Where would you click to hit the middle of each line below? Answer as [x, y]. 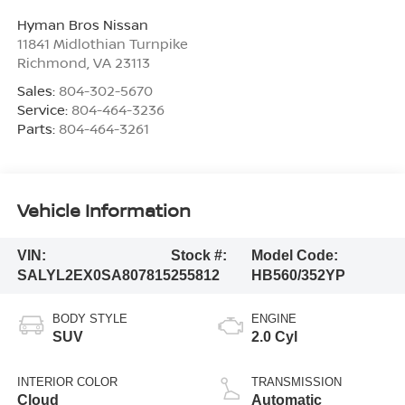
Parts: [38, 128]
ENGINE [274, 318]
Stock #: [198, 255]
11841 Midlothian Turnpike [102, 43]
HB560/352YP [298, 275]
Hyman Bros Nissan [82, 24]
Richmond [52, 62]
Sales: [38, 90]
